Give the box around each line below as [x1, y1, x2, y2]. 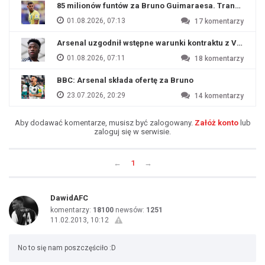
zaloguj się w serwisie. [94, 127, 171, 136]
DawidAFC [50, 193, 88, 202]
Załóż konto [194, 118, 238, 127]
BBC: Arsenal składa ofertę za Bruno [57, 76, 193, 85]
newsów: [114, 206, 146, 214]
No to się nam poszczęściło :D [18, 244, 116, 252]
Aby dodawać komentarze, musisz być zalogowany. [14, 118, 195, 127]
